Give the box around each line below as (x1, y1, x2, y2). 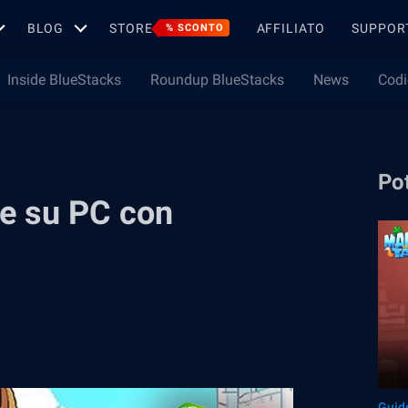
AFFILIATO (256, 20, 325, 36)
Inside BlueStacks (6, 71, 121, 88)
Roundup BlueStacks (149, 71, 284, 88)
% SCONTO (165, 22, 224, 34)
